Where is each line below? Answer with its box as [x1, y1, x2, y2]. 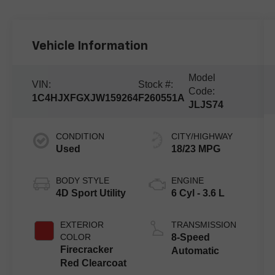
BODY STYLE [56, 176, 110, 186]
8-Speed [171, 232, 210, 243]
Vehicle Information [32, 40, 149, 53]
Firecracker [60, 244, 114, 255]
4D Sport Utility [56, 188, 126, 199]
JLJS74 [188, 99, 223, 110]
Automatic [171, 246, 219, 257]
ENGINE [171, 176, 204, 186]
